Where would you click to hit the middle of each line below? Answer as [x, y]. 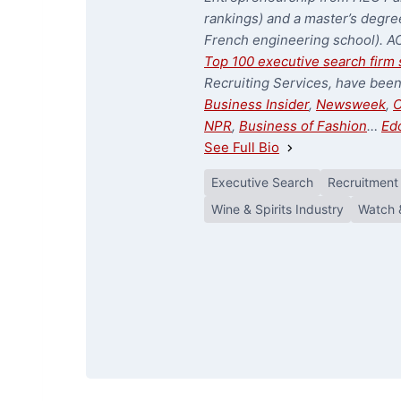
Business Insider [256, 104]
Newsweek [351, 104]
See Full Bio [242, 147]
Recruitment [363, 182]
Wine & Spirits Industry [277, 209]
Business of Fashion [303, 126]
